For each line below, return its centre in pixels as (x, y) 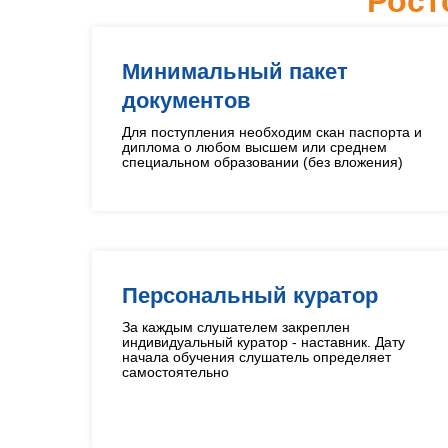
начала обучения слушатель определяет (256, 357)
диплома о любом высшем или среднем (254, 147)
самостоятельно (175, 372)
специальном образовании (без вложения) (262, 162)
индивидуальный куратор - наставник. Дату (263, 342)
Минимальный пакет (235, 71)
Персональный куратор (250, 295)
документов (186, 100)
